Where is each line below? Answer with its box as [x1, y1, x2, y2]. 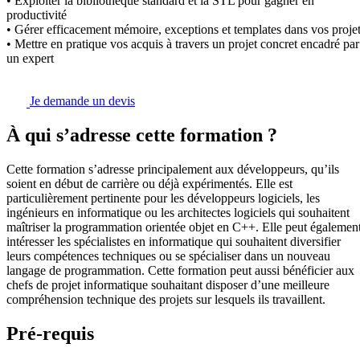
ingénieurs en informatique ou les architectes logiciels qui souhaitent [6, 206, 350, 220]
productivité [6, 8, 67, 22]
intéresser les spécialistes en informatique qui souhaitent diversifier [6, 235, 341, 249]
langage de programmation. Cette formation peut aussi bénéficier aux [6, 264, 354, 278]
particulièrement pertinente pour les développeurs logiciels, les [6, 191, 320, 206]
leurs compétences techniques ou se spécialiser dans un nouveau [6, 249, 330, 264]
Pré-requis [6, 323, 94, 345]
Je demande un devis [30, 94, 135, 108]
